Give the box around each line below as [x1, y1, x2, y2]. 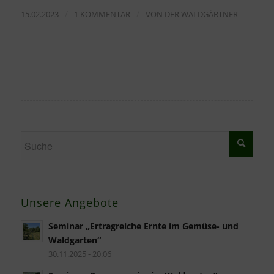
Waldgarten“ [48, 234, 101, 246]
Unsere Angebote [20, 194, 119, 210]
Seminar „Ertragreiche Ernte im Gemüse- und [48, 220, 239, 232]
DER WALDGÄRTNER [164, 8, 238, 20]
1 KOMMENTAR [73, 8, 130, 20]
